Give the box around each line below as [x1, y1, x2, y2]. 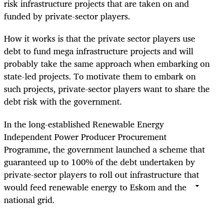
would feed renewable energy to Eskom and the [4, 179, 186, 194]
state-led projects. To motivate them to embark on [4, 69, 196, 84]
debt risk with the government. [4, 94, 122, 109]
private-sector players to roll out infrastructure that [4, 167, 199, 182]
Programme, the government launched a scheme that [4, 141, 205, 156]
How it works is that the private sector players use [4, 31, 195, 46]
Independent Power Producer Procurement [4, 129, 167, 144]
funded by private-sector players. [4, 9, 130, 24]
